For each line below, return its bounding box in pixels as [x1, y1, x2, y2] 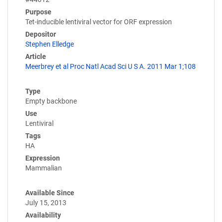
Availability [25, 211, 61, 220]
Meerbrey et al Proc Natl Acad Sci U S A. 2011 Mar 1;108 [25, 62, 196, 71]
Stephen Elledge [25, 40, 74, 49]
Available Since [25, 189, 74, 197]
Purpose [25, 8, 52, 16]
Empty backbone [25, 97, 77, 106]
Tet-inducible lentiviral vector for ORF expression [25, 18, 172, 26]
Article [25, 53, 46, 61]
